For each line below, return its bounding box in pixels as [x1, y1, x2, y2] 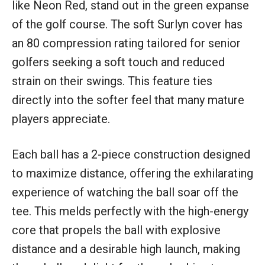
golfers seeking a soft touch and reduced [12, 54, 225, 69]
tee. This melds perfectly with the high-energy [12, 203, 248, 218]
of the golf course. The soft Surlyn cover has [12, 17, 243, 31]
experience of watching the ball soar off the [12, 185, 238, 199]
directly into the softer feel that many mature [12, 92, 244, 107]
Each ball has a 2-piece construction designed [12, 147, 250, 161]
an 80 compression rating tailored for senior [12, 35, 241, 50]
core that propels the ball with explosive [12, 222, 221, 237]
